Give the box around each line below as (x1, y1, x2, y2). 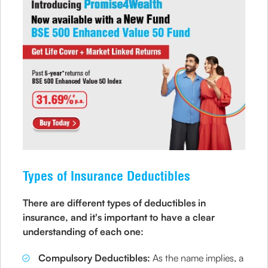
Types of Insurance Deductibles (23, 167, 191, 185)
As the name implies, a (150, 252, 244, 264)
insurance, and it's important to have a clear (23, 211, 215, 224)
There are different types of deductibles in (23, 197, 209, 209)
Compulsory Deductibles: (38, 252, 151, 264)
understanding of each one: (23, 226, 144, 238)
